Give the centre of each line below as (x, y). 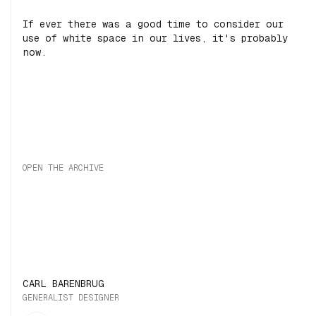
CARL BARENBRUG (63, 284)
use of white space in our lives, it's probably (155, 38)
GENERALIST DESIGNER (71, 298)
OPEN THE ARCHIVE (63, 168)
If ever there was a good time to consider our (153, 24)
